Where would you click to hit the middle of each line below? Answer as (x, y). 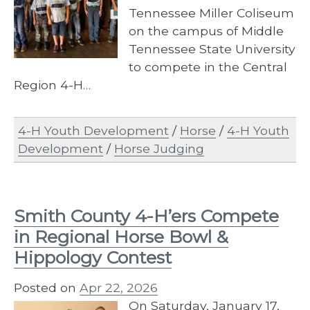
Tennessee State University (212, 48)
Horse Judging (159, 149)
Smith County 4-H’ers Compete (146, 216)
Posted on (47, 287)
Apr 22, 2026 (119, 287)
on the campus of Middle (206, 30)
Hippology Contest (93, 257)
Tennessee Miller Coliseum (211, 12)
